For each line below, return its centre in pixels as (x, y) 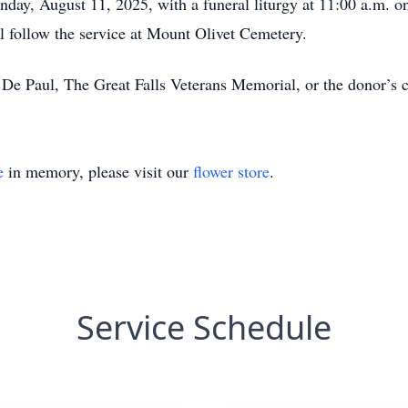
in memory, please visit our (98, 171)
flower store (231, 171)
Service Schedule (204, 327)
